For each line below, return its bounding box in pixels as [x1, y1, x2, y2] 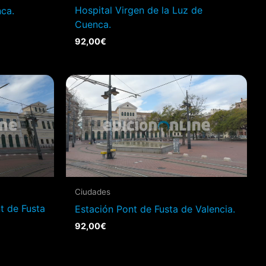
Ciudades [75, 186, 110, 197]
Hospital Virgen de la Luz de [75, 4, 202, 17]
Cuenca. [75, 18, 111, 31]
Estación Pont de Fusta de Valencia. [75, 202, 235, 215]
